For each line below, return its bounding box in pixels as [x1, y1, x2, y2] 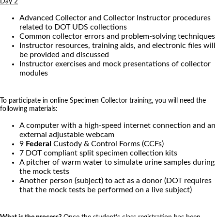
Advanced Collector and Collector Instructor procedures [19, 14, 211, 22]
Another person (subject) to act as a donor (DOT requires [19, 176, 212, 185]
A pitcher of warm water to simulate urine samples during [19, 158, 215, 166]
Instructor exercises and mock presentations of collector [19, 60, 211, 68]
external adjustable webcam [19, 130, 114, 139]
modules [19, 69, 48, 77]
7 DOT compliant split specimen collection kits [19, 149, 177, 157]
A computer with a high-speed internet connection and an [19, 121, 216, 129]
